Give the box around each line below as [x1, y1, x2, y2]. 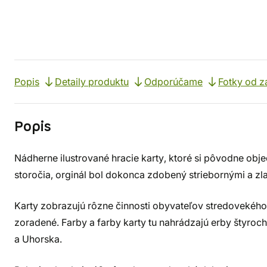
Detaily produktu [55, 76, 129, 88]
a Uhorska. [14, 233, 62, 245]
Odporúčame [144, 76, 203, 88]
